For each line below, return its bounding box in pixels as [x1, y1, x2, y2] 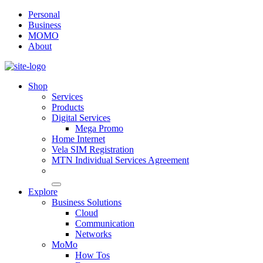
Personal [28, 9, 60, 19]
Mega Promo [75, 123, 123, 133]
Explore [28, 187, 58, 197]
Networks [75, 229, 112, 239]
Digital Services [52, 113, 110, 123]
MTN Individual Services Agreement [52, 155, 189, 165]
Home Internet [52, 134, 105, 144]
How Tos [75, 250, 110, 260]
